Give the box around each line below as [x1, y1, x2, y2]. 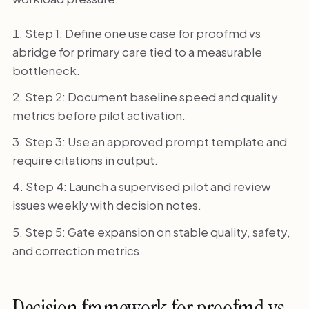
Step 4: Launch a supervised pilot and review [25, 179, 270, 195]
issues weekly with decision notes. [12, 197, 201, 213]
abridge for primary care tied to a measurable [12, 43, 262, 59]
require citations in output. [12, 152, 158, 168]
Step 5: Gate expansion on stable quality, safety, [24, 223, 290, 239]
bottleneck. [12, 62, 80, 78]
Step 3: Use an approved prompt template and [24, 134, 287, 150]
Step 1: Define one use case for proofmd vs [24, 25, 261, 41]
